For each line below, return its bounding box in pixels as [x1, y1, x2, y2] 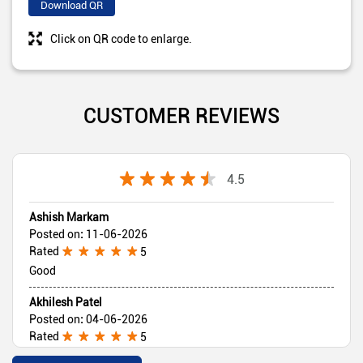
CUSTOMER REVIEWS [83, 101, 280, 129]
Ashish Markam [29, 210, 109, 224]
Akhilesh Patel [29, 295, 102, 309]
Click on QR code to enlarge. [50, 32, 192, 45]
